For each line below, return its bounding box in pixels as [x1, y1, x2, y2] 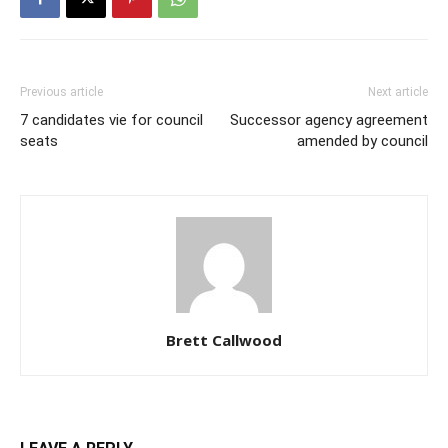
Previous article [20, 85, 103, 99]
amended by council [297, 132, 428, 150]
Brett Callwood [166, 330, 282, 350]
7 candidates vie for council [20, 111, 203, 129]
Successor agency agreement [230, 111, 428, 129]
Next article [368, 85, 428, 99]
